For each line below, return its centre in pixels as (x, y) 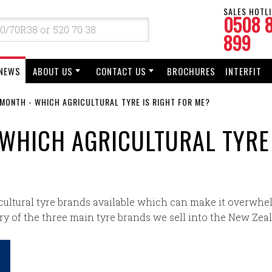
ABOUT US (53, 71)
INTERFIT (243, 71)
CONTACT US (121, 71)
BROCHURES (191, 71)
